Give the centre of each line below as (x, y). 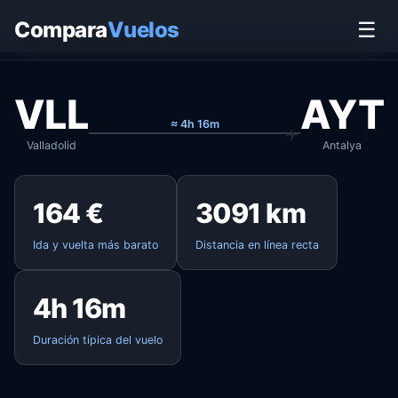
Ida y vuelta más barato (96, 245)
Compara (61, 29)
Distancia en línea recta (257, 245)
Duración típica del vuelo (98, 340)
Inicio (28, 17)
